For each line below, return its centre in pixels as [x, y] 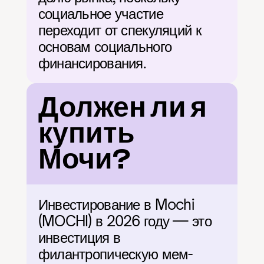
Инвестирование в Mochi [116, 204]
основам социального [105, 47]
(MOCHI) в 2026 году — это [125, 221]
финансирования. [92, 63]
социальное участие [100, 14]
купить [86, 133]
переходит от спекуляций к [120, 30]
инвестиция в [79, 237]
